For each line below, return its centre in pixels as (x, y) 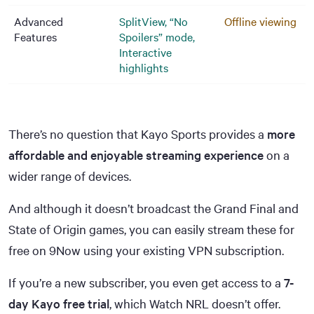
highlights (144, 67)
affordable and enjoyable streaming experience (136, 155)
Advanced (39, 21)
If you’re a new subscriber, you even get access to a (146, 282)
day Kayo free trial (59, 303)
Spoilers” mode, (157, 36)
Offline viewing (260, 21)
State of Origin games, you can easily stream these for (151, 229)
